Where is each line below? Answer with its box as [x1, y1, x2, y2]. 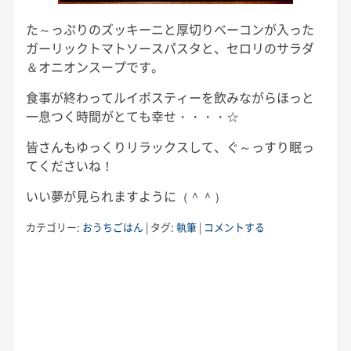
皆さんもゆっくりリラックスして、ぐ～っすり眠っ [25, 136, 314, 156]
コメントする [203, 219, 265, 234]
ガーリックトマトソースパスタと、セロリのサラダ [25, 38, 314, 57]
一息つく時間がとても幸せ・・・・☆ [25, 106, 239, 125]
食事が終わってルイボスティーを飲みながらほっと [25, 87, 314, 107]
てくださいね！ [25, 155, 114, 175]
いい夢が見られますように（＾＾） [25, 186, 226, 205]
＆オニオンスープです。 [25, 56, 164, 76]
